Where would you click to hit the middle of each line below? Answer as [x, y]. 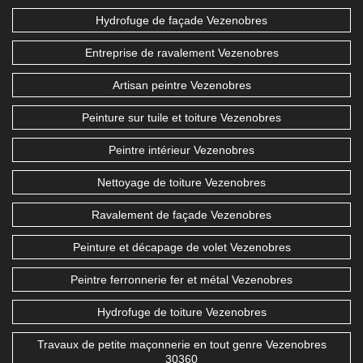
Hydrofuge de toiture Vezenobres [181, 312]
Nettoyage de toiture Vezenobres [181, 183]
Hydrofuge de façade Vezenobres [181, 21]
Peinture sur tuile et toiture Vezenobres [181, 118]
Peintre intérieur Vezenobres [181, 150]
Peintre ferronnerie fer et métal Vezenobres [181, 280]
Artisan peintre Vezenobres [181, 85]
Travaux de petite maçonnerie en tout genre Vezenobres [181, 345]
